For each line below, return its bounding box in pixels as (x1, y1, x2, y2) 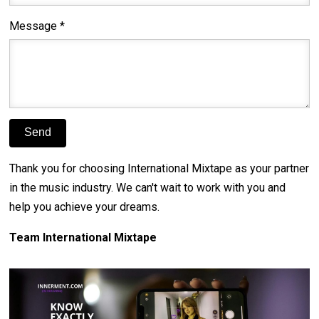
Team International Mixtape (9, 231, 157, 245)
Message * (9, 19, 66, 33)
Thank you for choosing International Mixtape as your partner (9, 162, 310, 176)
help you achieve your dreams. (9, 200, 160, 214)
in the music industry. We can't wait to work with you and (9, 181, 286, 195)
